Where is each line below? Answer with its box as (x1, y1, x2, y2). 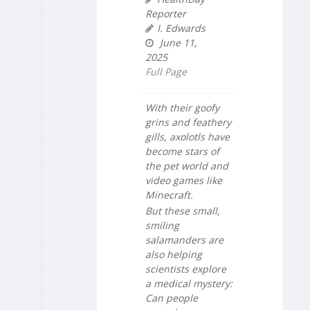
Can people (145, 291, 198, 304)
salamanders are (145, 232, 224, 246)
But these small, (145, 203, 220, 217)
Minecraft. (145, 188, 193, 202)
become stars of (145, 145, 219, 158)
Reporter (145, 7, 186, 21)
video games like (145, 174, 222, 188)
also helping (145, 247, 202, 261)
